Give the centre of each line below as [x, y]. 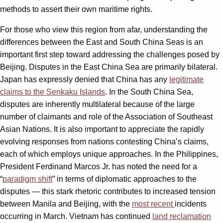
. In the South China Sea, [149, 92]
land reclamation [182, 217]
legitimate [186, 80]
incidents [191, 204]
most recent [153, 204]
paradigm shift [27, 179]
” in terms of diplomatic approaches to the [124, 179]
